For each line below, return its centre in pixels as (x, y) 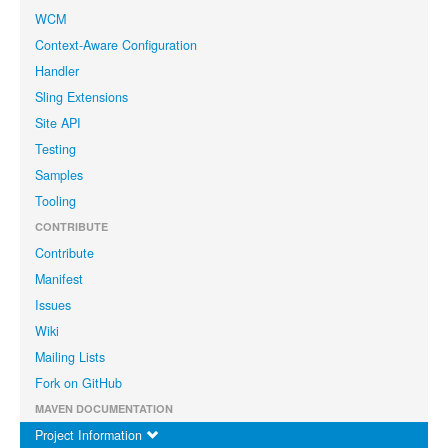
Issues (53, 304)
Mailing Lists (70, 356)
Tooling (55, 200)
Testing (55, 148)
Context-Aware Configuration (116, 44)
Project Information (90, 434)
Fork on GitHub (78, 382)
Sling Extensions (81, 96)
